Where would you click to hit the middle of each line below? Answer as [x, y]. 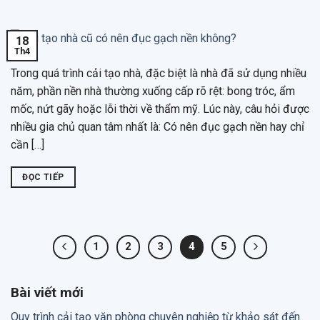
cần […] [27, 144]
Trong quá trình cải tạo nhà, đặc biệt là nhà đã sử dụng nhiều [159, 73]
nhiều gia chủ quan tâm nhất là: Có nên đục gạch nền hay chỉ [157, 126]
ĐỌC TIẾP [43, 177]
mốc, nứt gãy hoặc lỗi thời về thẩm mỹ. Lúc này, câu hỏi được [160, 109]
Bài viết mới [47, 292]
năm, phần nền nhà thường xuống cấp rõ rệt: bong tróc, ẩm [153, 91]
